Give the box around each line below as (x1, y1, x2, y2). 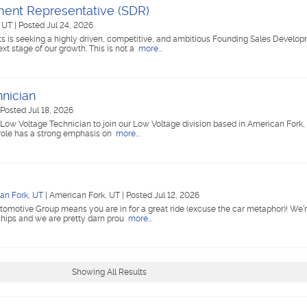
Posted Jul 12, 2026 (126, 191, 199, 200)
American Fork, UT (49, 191, 122, 200)
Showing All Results (71, 267, 147, 277)
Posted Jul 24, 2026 (19, 21, 93, 30)
